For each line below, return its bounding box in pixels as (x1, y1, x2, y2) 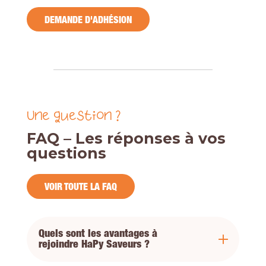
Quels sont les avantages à (38, 229, 157, 239)
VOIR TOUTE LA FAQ (44, 183, 117, 192)
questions (26, 144, 106, 163)
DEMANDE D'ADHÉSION (44, 16, 132, 25)
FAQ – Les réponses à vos (26, 129, 226, 148)
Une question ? (26, 110, 121, 124)
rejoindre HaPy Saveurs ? (38, 240, 150, 250)
